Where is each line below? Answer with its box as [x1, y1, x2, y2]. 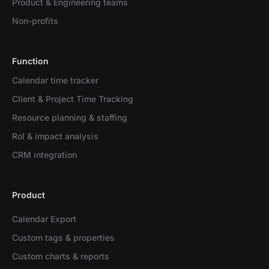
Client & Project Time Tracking [12, 94, 133, 104]
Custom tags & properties [12, 232, 115, 243]
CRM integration [12, 150, 77, 160]
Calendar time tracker [12, 75, 98, 85]
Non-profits [12, 16, 58, 26]
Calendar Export [12, 214, 76, 224]
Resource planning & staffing [12, 112, 127, 122]
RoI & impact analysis [12, 131, 98, 141]
